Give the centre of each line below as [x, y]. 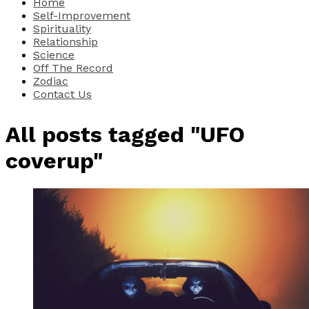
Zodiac [51, 81]
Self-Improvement [82, 15]
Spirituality [62, 28]
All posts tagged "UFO [125, 134]
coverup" [54, 160]
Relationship [66, 41]
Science [54, 54]
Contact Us [62, 94]
